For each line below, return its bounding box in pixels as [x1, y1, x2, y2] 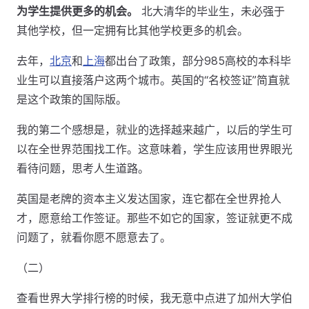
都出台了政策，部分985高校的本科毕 [105, 54, 291, 68]
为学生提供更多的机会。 [17, 4, 138, 18]
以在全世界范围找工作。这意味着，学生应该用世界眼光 [17, 142, 292, 156]
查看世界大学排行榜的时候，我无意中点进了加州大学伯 [17, 291, 292, 305]
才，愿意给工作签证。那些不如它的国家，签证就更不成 [17, 211, 292, 225]
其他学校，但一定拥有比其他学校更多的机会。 [17, 23, 248, 37]
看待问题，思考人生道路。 [17, 161, 149, 175]
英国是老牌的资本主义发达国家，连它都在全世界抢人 [17, 192, 281, 206]
